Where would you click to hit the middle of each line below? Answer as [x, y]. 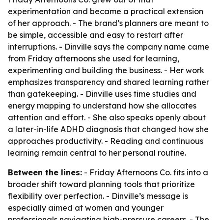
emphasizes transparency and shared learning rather [109, 82]
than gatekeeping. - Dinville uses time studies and [102, 94]
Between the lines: [45, 172]
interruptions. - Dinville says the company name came [109, 47]
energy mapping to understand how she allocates [102, 106]
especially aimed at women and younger [86, 208]
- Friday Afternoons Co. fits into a [145, 172]
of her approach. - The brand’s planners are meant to [108, 23]
